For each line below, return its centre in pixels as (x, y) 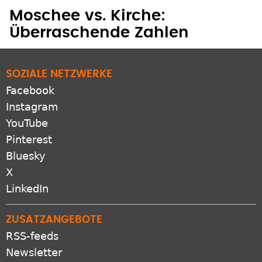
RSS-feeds (32, 236)
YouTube (27, 123)
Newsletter (34, 253)
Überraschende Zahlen (99, 33)
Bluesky (26, 156)
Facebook (30, 91)
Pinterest (29, 140)
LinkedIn (27, 189)
